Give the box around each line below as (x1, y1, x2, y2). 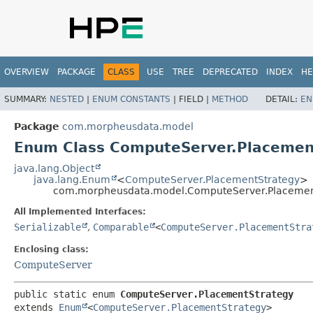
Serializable (14, 221, 81, 233)
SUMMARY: (4, 94, 50, 104)
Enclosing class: (14, 244, 89, 254)
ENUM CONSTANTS (92, 94, 170, 104)
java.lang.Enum (34, 173, 110, 185)
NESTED (50, 94, 84, 104)
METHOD (212, 94, 248, 104)
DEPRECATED (203, 67, 258, 77)
